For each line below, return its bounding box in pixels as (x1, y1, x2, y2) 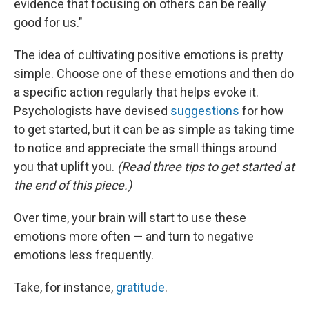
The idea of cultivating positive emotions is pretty (14, 47, 283, 62)
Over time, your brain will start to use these (14, 210, 246, 225)
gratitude (116, 279, 165, 295)
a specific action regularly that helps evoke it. (14, 84, 259, 99)
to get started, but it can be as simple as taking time (14, 121, 295, 137)
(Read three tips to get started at (117, 159, 295, 174)
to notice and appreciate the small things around (14, 140, 277, 155)
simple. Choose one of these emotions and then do (14, 66, 294, 81)
